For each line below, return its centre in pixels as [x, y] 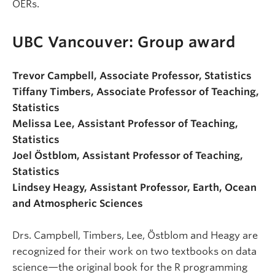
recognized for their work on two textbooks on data [134, 251]
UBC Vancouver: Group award [124, 42]
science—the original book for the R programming [130, 267]
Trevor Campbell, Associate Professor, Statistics [132, 76]
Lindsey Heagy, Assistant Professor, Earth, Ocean [134, 188]
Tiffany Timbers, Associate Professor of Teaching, [136, 92]
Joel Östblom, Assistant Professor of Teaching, [128, 156]
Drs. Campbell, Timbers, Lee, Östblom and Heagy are [135, 235]
